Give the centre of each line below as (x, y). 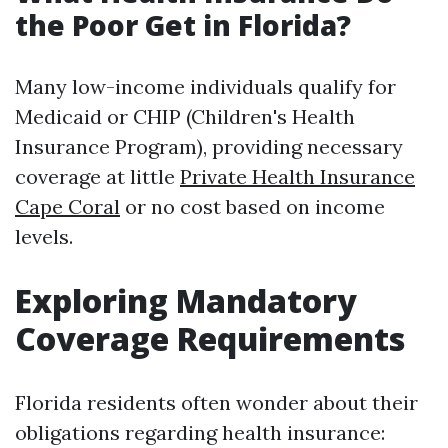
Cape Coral (67, 206)
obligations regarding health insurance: (200, 432)
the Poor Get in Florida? (183, 25)
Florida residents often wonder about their (216, 402)
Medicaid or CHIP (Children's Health (185, 116)
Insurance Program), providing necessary (209, 146)
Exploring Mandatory (186, 300)
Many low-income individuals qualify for (205, 86)
